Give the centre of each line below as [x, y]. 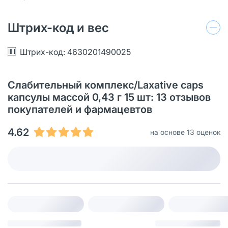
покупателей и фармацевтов [80, 109]
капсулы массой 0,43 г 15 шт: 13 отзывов [109, 97]
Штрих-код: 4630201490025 [75, 52]
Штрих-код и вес [58, 27]
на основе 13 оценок [185, 132]
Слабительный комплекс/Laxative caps [106, 85]
